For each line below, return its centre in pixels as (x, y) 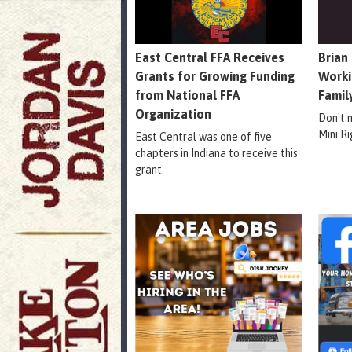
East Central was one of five (203, 136)
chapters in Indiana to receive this (216, 153)
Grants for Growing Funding (215, 76)
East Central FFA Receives (210, 57)
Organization (173, 114)
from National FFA (187, 95)
